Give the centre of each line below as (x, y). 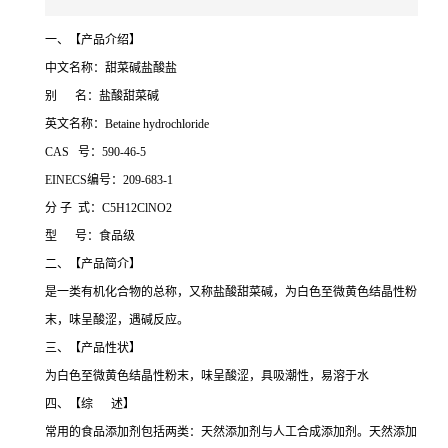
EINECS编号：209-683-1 (109, 180)
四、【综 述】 (90, 404)
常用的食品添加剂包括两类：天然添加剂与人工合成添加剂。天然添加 (231, 432)
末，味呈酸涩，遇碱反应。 (117, 320)
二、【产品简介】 (93, 264)
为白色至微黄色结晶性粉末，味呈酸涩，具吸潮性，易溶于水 (207, 376)
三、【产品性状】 (93, 348)
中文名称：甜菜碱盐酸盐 (111, 68)
